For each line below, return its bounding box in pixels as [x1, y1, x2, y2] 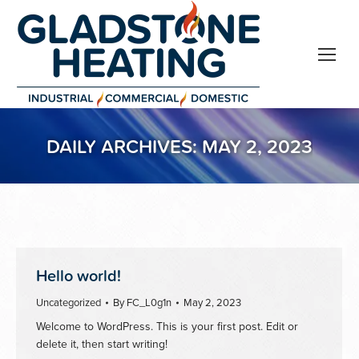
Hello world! [36, 264, 121, 287]
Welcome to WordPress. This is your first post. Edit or [36, 318, 298, 335]
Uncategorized [36, 295, 101, 310]
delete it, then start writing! [36, 336, 167, 353]
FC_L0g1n [127, 295, 171, 310]
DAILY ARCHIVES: [46, 132, 202, 159]
